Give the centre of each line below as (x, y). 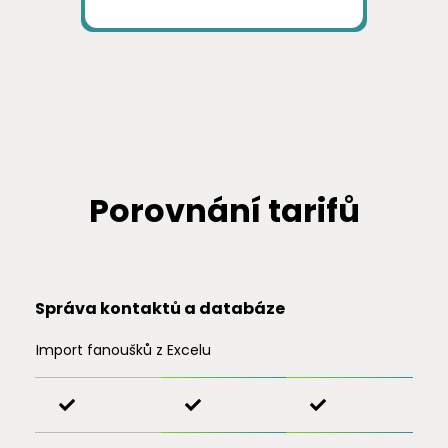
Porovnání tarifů (224, 210)
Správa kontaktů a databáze (159, 308)
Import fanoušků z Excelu (123, 350)
